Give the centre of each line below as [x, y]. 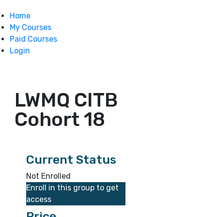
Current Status [71, 160]
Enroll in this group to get [73, 188]
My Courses [31, 27]
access [39, 199]
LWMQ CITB [66, 100]
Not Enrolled [49, 176]
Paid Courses [33, 39]
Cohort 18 [60, 119]
